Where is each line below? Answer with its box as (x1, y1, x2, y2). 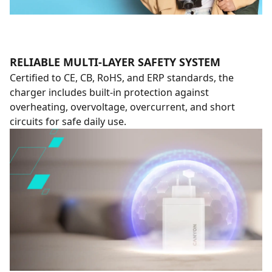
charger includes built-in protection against (10, 86, 209, 99)
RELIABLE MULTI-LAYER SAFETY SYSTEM (10, 55, 220, 69)
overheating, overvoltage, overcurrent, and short (10, 100, 235, 114)
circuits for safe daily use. (10, 115, 126, 128)
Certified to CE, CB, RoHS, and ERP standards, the (10, 71, 234, 84)
